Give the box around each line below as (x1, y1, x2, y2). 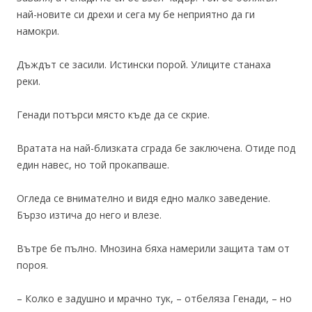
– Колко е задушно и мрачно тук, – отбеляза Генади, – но (17, 292, 292, 305)
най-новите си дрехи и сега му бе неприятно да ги (17, 8, 255, 21)
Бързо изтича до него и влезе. (17, 208, 162, 221)
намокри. (17, 24, 59, 38)
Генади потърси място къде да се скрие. (17, 108, 210, 121)
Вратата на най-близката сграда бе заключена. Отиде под (17, 141, 295, 155)
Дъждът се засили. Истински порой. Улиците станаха (17, 58, 271, 71)
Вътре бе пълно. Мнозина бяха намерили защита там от (17, 242, 290, 255)
